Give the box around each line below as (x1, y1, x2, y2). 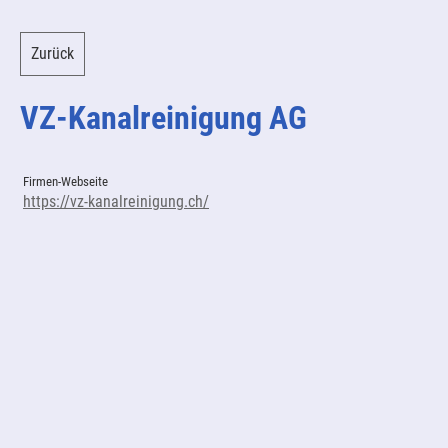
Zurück (31, 44, 74, 63)
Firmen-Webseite (23, 174, 108, 189)
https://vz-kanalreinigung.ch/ (23, 192, 209, 211)
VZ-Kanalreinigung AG (20, 99, 307, 137)
